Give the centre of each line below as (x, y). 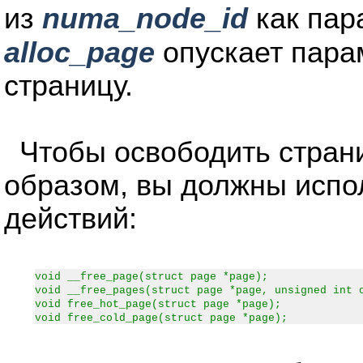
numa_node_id (145, 19)
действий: (70, 219)
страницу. (68, 86)
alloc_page (79, 53)
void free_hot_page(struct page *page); (158, 304)
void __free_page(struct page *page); (152, 277)
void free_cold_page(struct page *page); (161, 318)
